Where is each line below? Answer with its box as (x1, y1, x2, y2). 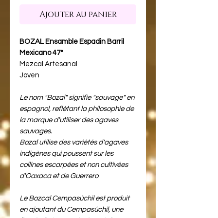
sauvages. (19, 127, 52, 135)
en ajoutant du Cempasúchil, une (19, 205, 123, 213)
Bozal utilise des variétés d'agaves (19, 138, 128, 146)
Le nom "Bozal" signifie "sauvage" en (19, 93, 134, 101)
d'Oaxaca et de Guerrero (19, 172, 98, 180)
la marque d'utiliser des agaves (19, 116, 118, 124)
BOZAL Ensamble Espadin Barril (19, 37, 124, 45)
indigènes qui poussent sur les (19, 149, 113, 157)
